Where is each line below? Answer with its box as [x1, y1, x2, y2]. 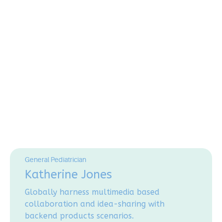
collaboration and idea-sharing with [25, 199, 165, 209]
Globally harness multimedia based [25, 187, 160, 197]
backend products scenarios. [25, 211, 134, 221]
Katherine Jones [25, 167, 112, 182]
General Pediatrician [25, 156, 86, 164]
